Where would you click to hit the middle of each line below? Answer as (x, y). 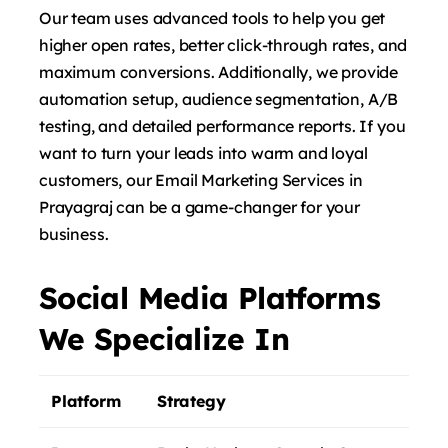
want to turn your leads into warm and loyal (203, 152)
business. (74, 233)
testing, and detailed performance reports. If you (222, 125)
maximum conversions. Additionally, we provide (219, 71)
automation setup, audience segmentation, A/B (219, 98)
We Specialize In (164, 338)
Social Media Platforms (210, 297)
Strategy (191, 400)
